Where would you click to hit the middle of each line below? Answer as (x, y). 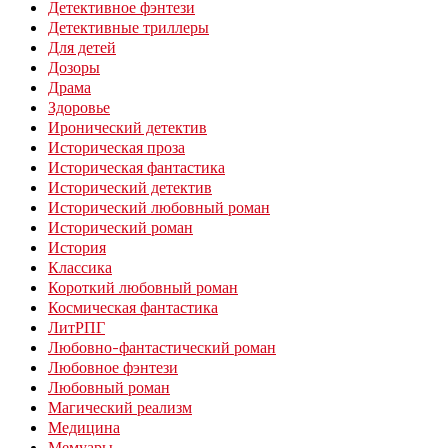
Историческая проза (116, 147)
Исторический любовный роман (159, 207)
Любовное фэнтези (113, 367)
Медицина (84, 427)
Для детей (82, 47)
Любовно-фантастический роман (162, 347)
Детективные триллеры (128, 27)
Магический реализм (120, 407)
